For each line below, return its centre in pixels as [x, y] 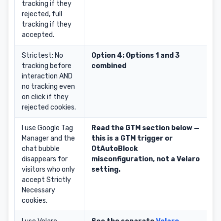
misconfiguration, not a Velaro [146, 159]
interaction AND [47, 76]
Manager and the [48, 138]
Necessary [38, 190]
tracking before [47, 66]
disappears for [45, 159]
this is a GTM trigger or [132, 138]
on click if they [45, 97]
